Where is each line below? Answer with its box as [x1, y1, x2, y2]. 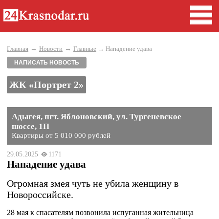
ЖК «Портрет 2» [9, 79, 84, 90]
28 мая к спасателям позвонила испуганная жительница [7, 208, 194, 217]
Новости [39, 45, 63, 52]
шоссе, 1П [12, 122, 49, 131]
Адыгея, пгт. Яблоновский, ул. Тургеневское [12, 112, 181, 121]
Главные [73, 45, 96, 52]
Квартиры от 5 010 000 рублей [12, 131, 110, 139]
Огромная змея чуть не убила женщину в [7, 178, 178, 189]
